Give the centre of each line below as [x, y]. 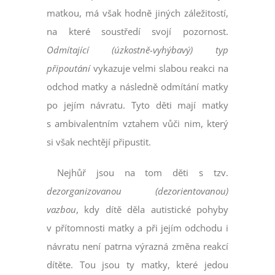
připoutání [69, 68]
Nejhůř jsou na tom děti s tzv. [137, 173]
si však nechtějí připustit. [99, 142]
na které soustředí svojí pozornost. [137, 32]
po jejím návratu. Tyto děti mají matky [137, 105]
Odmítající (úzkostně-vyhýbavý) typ [137, 50]
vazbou [62, 210]
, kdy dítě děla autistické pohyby [152, 210]
